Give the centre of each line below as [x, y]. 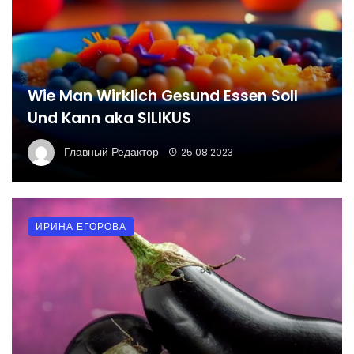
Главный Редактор [111, 151]
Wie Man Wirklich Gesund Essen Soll [163, 96]
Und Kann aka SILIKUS [109, 119]
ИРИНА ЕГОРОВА [81, 227]
